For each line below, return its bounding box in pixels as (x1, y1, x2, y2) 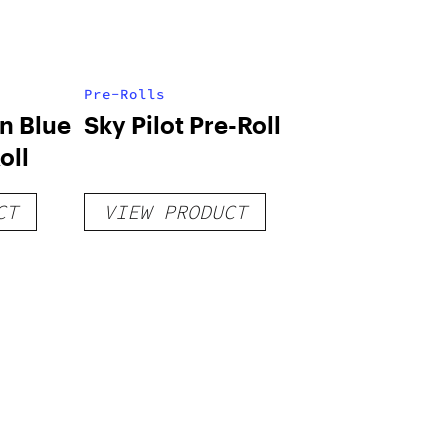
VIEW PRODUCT (102, 199, 247, 224)
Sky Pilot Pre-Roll (83, 110, 281, 139)
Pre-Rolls (83, 85, 165, 103)
